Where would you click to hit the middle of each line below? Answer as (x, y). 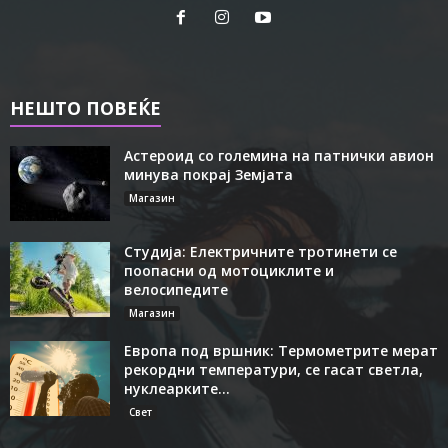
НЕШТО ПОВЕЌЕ (85, 108)
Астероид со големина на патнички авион (279, 156)
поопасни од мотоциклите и (229, 271)
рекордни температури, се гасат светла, (273, 370)
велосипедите (176, 290)
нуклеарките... (177, 389)
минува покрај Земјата (208, 175)
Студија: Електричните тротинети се (260, 252)
